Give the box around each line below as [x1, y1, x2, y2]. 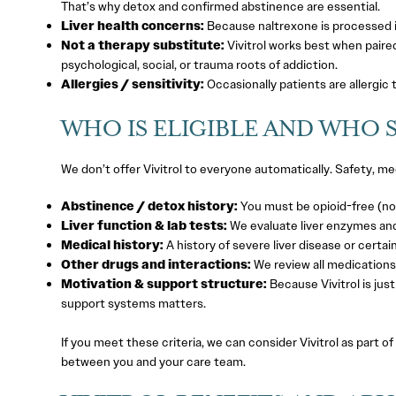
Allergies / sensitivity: [60, 76, 204, 93]
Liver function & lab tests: [60, 217, 227, 233]
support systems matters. [60, 294, 206, 311]
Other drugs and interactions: [60, 255, 251, 272]
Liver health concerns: [60, 18, 204, 34]
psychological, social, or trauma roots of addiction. [60, 57, 338, 73]
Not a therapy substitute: [60, 37, 225, 54]
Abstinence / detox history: [60, 197, 238, 214]
